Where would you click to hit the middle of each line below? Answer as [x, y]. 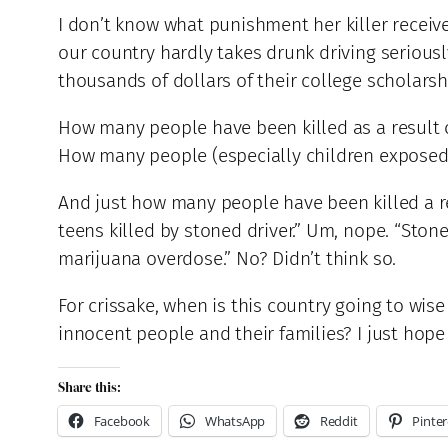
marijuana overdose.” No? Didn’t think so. [227, 258]
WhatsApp [235, 421]
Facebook [122, 421]
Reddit [338, 421]
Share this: [89, 387]
